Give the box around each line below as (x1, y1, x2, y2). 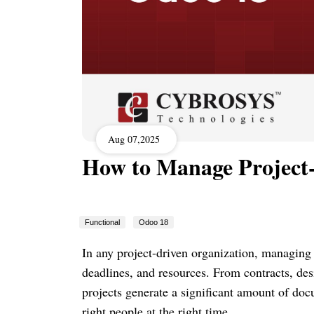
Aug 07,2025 (108, 132, 160, 146)
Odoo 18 (139, 217, 168, 226)
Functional (85, 217, 120, 226)
